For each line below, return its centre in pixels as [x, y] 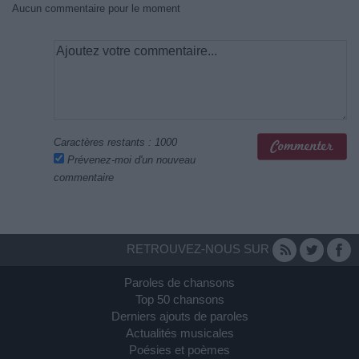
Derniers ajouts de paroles [179, 317]
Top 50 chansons [179, 300]
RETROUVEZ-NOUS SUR [200, 249]
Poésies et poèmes [179, 350]
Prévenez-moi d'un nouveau [130, 160]
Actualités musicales [179, 333]
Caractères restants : [104, 143]
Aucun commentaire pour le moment [96, 9]
